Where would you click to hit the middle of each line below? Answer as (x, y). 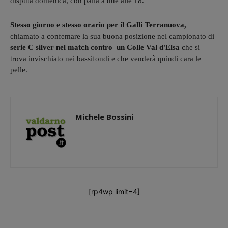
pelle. (19, 69)
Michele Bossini (104, 116)
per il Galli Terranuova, (147, 25)
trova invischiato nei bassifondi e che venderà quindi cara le (106, 58)
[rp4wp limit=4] (114, 191)
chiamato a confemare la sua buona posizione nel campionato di (112, 36)
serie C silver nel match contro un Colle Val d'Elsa (96, 47)
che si (191, 47)
